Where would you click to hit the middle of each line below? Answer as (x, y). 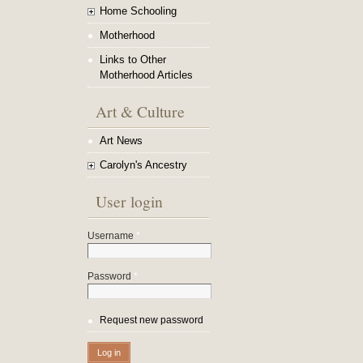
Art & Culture (140, 111)
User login (129, 201)
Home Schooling (138, 11)
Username (112, 236)
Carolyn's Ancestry (143, 165)
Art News (121, 141)
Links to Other (133, 60)
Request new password (152, 320)
